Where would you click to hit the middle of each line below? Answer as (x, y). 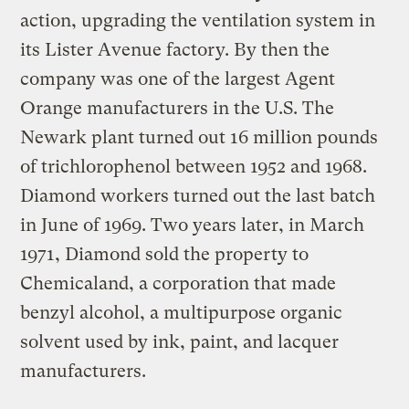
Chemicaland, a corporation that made (178, 283)
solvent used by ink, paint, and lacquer (180, 341)
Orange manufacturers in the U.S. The (178, 108)
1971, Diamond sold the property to (165, 254)
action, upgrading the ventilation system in (198, 20)
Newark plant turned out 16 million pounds (199, 137)
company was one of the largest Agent (178, 79)
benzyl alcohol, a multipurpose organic (182, 312)
